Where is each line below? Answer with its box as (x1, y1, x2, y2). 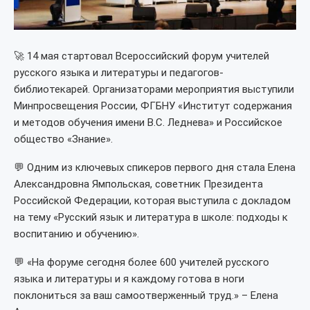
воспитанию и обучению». (14, 228, 139, 240)
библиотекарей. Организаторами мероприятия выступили (14, 83, 294, 95)
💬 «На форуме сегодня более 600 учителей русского (14, 256, 269, 268)
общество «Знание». (14, 133, 113, 145)
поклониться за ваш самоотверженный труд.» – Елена (14, 289, 278, 302)
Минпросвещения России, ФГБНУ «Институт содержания (14, 100, 292, 112)
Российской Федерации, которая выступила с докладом (14, 194, 291, 207)
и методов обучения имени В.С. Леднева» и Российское (14, 116, 282, 129)
